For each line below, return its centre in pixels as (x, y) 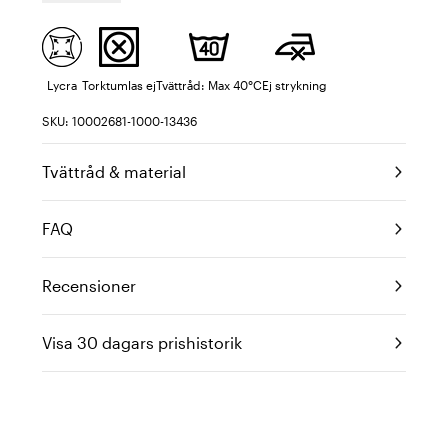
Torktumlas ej (119, 85)
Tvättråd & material (114, 171)
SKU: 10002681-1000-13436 (119, 121)
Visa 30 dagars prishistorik (142, 342)
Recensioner (89, 285)
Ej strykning (294, 85)
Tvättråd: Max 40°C (209, 85)
